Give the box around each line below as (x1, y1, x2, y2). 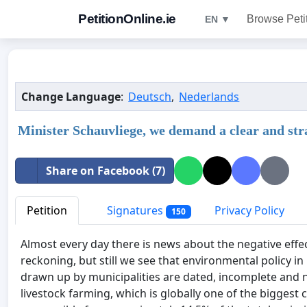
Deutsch (128, 89, 172, 104)
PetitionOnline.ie (78, 12, 176, 26)
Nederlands (179, 89, 240, 104)
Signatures (104, 203, 166, 218)
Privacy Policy (214, 203, 284, 218)
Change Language (21, 89, 121, 104)
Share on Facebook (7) (46, 163, 165, 178)
